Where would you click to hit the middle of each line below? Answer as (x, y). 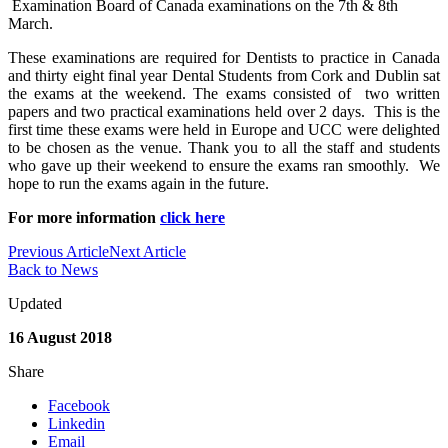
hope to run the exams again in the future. (142, 183)
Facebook (79, 405)
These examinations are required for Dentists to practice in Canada (224, 57)
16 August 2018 (60, 337)
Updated (35, 303)
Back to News (53, 269)
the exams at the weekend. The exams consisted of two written (224, 93)
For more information (84, 217)
